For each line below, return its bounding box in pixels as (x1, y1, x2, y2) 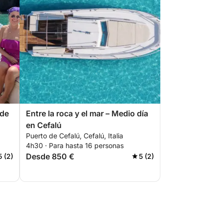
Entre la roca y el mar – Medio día (26, 109, 148, 118)
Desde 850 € (26, 152, 74, 161)
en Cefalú (26, 120, 62, 130)
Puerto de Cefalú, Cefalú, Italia (26, 131, 123, 140)
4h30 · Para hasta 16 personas (26, 141, 124, 150)
